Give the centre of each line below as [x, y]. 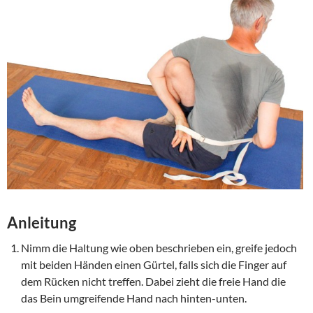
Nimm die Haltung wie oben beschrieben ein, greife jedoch [159, 247]
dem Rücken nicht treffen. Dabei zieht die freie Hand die [153, 281]
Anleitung [42, 222]
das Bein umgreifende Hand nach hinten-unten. [134, 298]
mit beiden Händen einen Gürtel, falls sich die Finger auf [154, 264]
